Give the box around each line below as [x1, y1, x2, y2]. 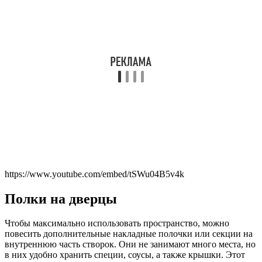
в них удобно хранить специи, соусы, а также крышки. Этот [5, 250, 245, 260]
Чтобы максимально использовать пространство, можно [5, 218, 229, 229]
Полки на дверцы [5, 191, 117, 206]
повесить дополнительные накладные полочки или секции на [5, 229, 253, 239]
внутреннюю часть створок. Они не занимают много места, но [5, 239, 256, 250]
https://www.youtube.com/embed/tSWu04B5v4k [5, 168, 184, 179]
